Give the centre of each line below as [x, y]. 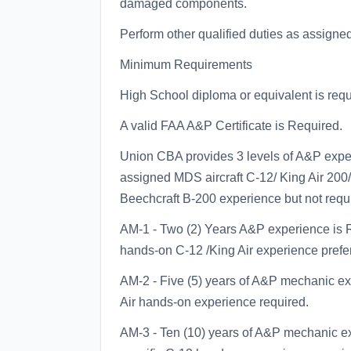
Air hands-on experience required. [214, 302]
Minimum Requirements [186, 65]
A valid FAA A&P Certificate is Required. [231, 126]
